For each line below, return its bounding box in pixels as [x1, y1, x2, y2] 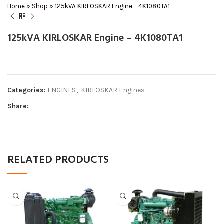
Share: [7, 101, 29, 110]
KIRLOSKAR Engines [81, 85, 145, 94]
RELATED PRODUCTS [7, 151, 109, 169]
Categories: [7, 85, 46, 94]
